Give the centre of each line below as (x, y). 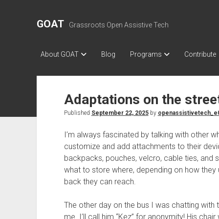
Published (77, 113)
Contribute (200, 54)
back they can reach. (100, 182)
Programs (146, 54)
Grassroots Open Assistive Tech (119, 25)
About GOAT (59, 54)
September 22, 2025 (120, 113)
